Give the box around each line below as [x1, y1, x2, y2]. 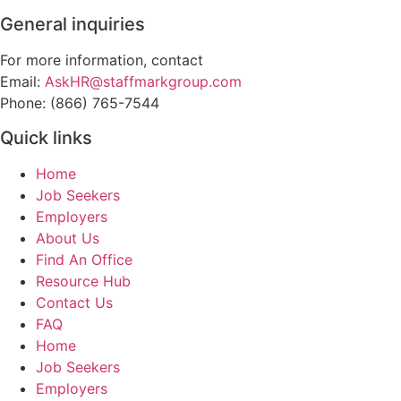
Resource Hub [36, 271, 131, 290]
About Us [36, 228, 99, 247]
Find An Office [36, 250, 132, 269]
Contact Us [36, 293, 113, 311]
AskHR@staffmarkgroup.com [45, 73, 242, 91]
